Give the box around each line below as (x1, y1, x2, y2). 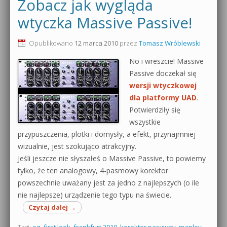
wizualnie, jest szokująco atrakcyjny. (18, 141, 136, 151)
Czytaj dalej (28, 202, 69, 212)
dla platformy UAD (129, 92, 197, 102)
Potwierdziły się (129, 104, 180, 115)
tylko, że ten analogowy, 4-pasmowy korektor (18, 165, 168, 175)
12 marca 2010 (74, 38, 118, 48)
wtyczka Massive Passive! (18, 12, 192, 33)
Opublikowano (29, 38, 74, 48)
